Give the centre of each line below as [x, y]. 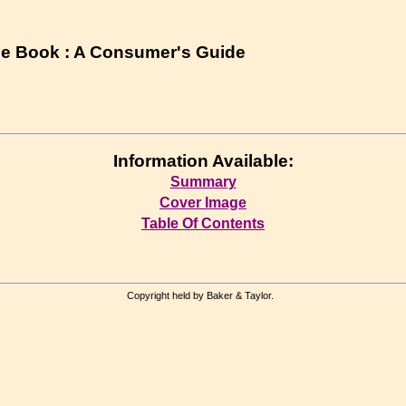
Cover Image [203, 202]
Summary [203, 181]
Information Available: [203, 160]
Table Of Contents [203, 223]
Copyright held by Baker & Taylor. [203, 296]
